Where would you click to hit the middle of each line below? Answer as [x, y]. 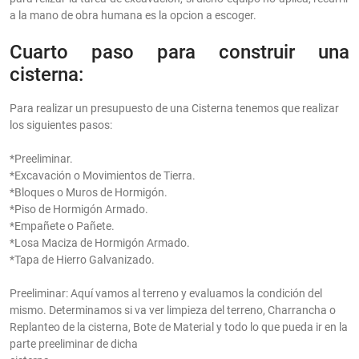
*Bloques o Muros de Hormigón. [89, 193]
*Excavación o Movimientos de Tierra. [103, 176]
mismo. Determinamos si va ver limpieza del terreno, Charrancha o [173, 311]
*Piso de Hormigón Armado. [79, 210]
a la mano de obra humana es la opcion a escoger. [133, 16]
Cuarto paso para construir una [179, 52]
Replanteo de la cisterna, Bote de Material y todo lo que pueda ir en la [179, 327]
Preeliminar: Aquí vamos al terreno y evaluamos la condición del [166, 294]
